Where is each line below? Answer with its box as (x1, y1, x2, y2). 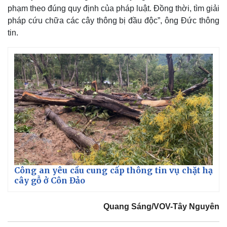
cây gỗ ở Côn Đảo (14, 175, 85, 186)
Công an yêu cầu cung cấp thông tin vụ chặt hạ (14, 165, 213, 176)
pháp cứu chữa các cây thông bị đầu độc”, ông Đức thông (8, 16, 219, 25)
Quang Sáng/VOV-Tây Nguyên (103, 202, 219, 211)
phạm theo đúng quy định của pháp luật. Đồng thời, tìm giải (8, 4, 219, 13)
